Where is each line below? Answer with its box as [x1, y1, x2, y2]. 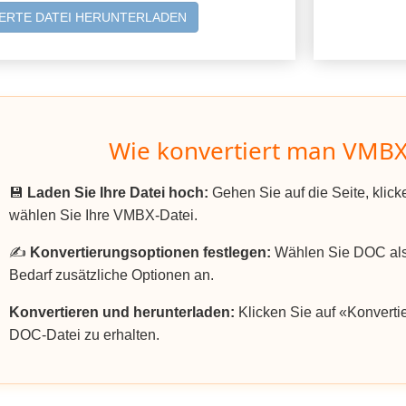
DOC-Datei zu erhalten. [9, 327, 159, 343]
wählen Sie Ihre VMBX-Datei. [9, 208, 198, 224]
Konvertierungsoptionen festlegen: [30, 245, 271, 261]
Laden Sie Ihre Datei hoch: [27, 185, 208, 201]
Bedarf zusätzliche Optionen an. [9, 267, 214, 284]
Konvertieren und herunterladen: [9, 304, 235, 321]
